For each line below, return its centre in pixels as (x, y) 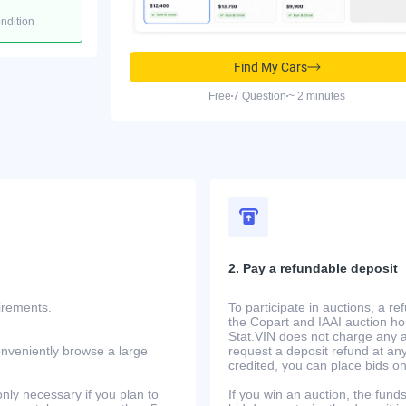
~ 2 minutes (317, 96)
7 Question (260, 96)
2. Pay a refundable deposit (313, 268)
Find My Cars (270, 67)
